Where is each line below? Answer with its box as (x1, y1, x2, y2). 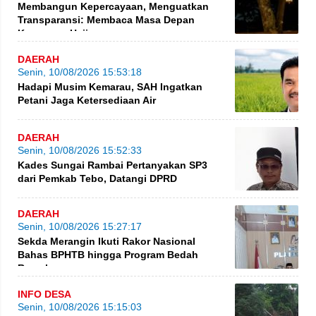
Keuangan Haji (18, 27, 88, 39)
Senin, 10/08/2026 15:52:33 (18, 144, 142, 156)
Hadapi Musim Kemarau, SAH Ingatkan (18, 80, 202, 92)
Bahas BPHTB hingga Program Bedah (18, 248, 198, 260)
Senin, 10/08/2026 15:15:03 (18, 300, 142, 312)
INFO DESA (18, 288, 71, 300)
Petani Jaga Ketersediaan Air (18, 94, 156, 106)
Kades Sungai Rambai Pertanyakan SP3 (18, 159, 207, 171)
